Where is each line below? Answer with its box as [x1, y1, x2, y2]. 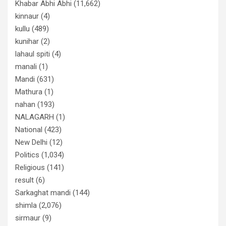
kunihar [15, 36, 39, 46]
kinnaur [15, 11, 39, 21]
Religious [15, 162, 45, 172]
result [15, 175, 34, 185]
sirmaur [15, 213, 40, 222]
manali [15, 62, 37, 71]
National [15, 125, 42, 134]
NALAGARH [15, 112, 54, 122]
